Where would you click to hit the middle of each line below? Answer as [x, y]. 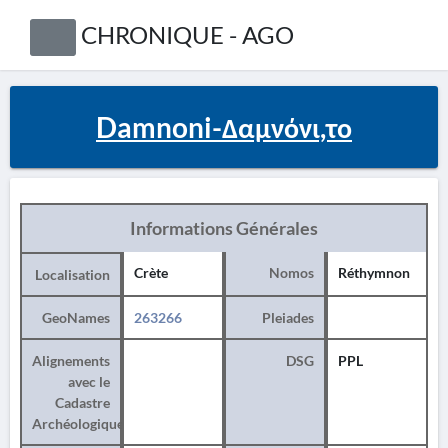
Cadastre [82, 402]
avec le [89, 381]
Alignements [71, 360]
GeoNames [76, 317]
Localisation [72, 274]
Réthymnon [374, 272]
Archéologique [78, 423]
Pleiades [288, 317]
